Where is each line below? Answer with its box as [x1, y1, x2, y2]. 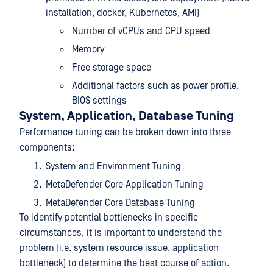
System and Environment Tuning [46, 161, 181, 172]
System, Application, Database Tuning [19, 109, 234, 124]
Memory [72, 44, 104, 55]
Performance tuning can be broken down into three [19, 127, 231, 138]
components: [19, 142, 74, 153]
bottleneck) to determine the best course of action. [19, 258, 229, 269]
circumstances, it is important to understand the [19, 227, 222, 238]
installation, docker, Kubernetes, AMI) [46, 7, 199, 18]
